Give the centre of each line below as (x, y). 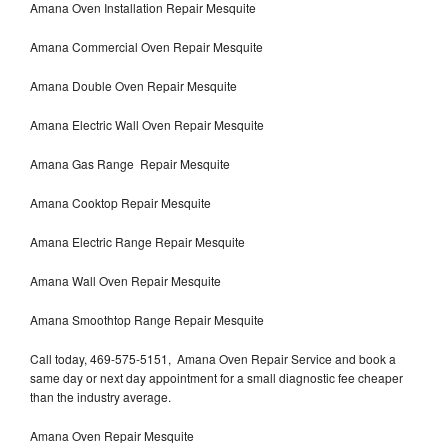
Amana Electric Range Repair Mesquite (137, 241)
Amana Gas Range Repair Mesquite (130, 163)
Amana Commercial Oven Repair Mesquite (146, 46)
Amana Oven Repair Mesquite (112, 435)
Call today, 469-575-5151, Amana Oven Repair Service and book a (213, 358)
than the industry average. (100, 396)
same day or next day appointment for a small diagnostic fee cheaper (216, 377)
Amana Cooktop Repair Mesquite (120, 202)
